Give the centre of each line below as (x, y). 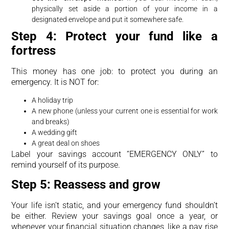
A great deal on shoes (66, 143)
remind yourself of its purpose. (66, 165)
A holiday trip (53, 100)
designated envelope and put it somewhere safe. (108, 20)
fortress (34, 51)
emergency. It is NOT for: (55, 82)
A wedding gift (55, 132)
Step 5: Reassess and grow (86, 184)
